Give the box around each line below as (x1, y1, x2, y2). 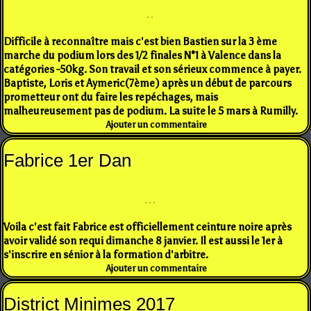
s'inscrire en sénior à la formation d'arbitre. (3, 248, 210, 261)
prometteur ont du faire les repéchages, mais (3, 90, 218, 103)
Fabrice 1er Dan (3, 149, 131, 171)
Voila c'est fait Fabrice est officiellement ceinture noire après (3, 220, 292, 233)
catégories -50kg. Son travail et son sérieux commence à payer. (3, 62, 301, 76)
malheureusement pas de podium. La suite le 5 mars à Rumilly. (3, 104, 298, 117)
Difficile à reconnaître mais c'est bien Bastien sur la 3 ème (3, 35, 277, 48)
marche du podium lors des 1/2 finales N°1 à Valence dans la (3, 49, 281, 62)
